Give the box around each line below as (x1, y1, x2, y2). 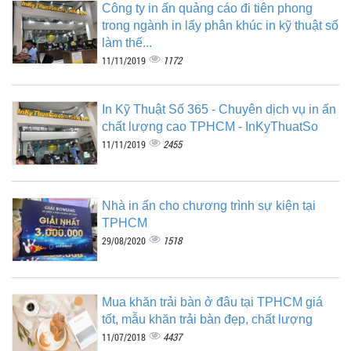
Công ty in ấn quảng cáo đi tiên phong (102, 2, 313, 16)
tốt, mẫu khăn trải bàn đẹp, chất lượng (102, 313, 313, 327)
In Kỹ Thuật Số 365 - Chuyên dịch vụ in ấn (102, 103, 336, 117)
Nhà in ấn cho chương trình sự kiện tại (102, 199, 316, 213)
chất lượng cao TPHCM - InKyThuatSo (102, 120, 318, 134)
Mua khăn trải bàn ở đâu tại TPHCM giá (102, 295, 323, 309)
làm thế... (102, 36, 152, 50)
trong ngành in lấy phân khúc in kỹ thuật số (102, 19, 338, 33)
